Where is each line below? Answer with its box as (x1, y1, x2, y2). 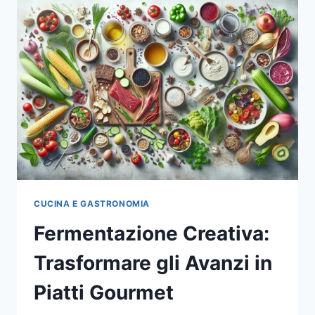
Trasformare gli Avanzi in (34, 250, 272, 275)
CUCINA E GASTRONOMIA (34, 198, 150, 209)
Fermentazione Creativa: (34, 221, 269, 245)
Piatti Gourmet (34, 280, 174, 304)
